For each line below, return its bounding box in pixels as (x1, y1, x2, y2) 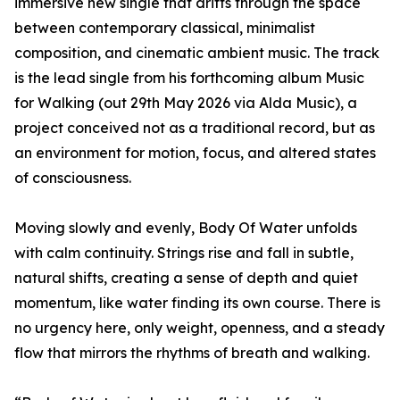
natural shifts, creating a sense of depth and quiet (14, 269, 358, 287)
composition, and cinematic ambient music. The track (14, 44, 379, 62)
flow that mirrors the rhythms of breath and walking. (14, 344, 370, 362)
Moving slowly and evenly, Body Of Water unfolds (14, 219, 357, 237)
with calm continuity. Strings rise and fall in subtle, (14, 244, 354, 262)
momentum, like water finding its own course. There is (14, 294, 380, 312)
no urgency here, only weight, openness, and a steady (14, 319, 385, 337)
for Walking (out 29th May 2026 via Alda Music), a (14, 94, 357, 112)
